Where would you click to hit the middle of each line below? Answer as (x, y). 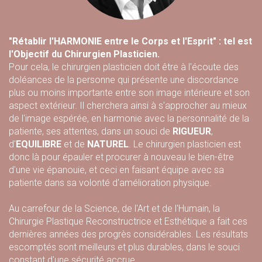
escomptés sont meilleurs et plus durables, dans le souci (124, 247)
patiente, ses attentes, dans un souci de (91, 131)
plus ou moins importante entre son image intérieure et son (129, 93)
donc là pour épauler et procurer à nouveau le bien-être (121, 157)
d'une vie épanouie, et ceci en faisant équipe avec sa (116, 170)
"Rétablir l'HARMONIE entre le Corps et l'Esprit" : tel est (130, 41)
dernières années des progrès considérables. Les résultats (128, 234)
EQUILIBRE (39, 144)
